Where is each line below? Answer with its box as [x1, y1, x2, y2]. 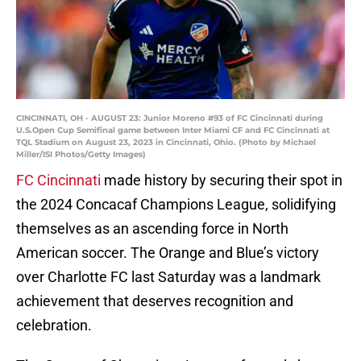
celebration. [16, 317, 92, 334]
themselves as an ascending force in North [16, 220, 288, 238]
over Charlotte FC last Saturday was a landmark [16, 268, 321, 286]
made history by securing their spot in [101, 172, 342, 189]
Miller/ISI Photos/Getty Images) [16, 149, 146, 160]
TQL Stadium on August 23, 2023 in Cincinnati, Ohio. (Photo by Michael [16, 137, 316, 148]
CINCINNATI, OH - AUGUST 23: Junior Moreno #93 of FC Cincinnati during [16, 113, 323, 124]
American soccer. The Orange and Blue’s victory [16, 244, 319, 262]
